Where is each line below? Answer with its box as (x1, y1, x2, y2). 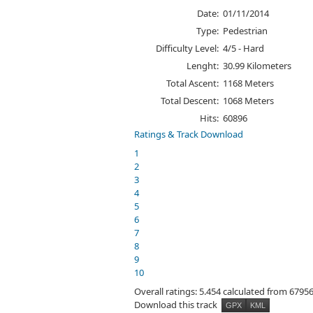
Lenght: (187, 59, 219, 72)
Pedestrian (223, 24, 268, 37)
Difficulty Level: (156, 41, 219, 54)
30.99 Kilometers (223, 59, 292, 72)
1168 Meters (223, 76, 275, 89)
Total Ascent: (166, 76, 219, 89)
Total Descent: (161, 94, 219, 107)
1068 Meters (223, 94, 275, 107)
